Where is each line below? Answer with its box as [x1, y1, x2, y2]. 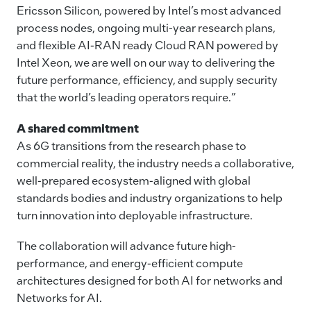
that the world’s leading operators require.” [17, 90, 236, 105]
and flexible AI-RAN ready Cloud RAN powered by [17, 37, 278, 53]
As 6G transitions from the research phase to [17, 137, 246, 153]
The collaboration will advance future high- [17, 237, 236, 253]
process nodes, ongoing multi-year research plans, [17, 20, 276, 35]
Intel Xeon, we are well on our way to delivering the [17, 55, 275, 70]
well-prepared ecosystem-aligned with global [17, 172, 251, 187]
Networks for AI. [17, 289, 102, 305]
